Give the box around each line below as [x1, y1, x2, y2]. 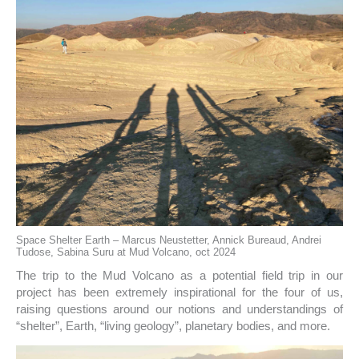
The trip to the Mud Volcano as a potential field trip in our [16, 268, 343, 282]
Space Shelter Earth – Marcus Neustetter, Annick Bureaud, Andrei [16, 234, 321, 247]
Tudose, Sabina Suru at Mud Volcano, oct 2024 [16, 246, 236, 259]
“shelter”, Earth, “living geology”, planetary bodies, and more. [16, 318, 330, 333]
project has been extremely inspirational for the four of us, [16, 284, 343, 299]
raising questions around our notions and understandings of [16, 301, 343, 316]
